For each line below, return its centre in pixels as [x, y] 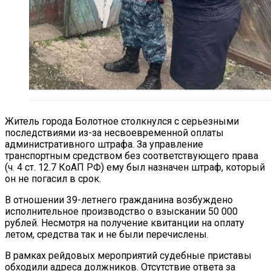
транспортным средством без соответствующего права [132, 156]
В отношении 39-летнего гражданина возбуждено [119, 200]
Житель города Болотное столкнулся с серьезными [122, 122]
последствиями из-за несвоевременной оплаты [114, 133]
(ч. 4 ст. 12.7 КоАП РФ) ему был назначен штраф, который [135, 168]
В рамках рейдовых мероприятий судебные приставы [128, 256]
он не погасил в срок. [53, 179]
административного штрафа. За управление [104, 145]
